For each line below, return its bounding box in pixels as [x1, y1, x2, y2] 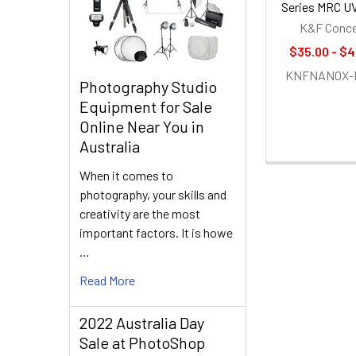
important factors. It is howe [79, 224, 233, 240]
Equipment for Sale [79, 96, 212, 116]
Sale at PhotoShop [79, 332, 205, 352]
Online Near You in [79, 116, 204, 136]
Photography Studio [79, 76, 217, 96]
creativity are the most [79, 205, 200, 221]
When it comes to [79, 167, 173, 183]
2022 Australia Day [79, 312, 204, 332]
